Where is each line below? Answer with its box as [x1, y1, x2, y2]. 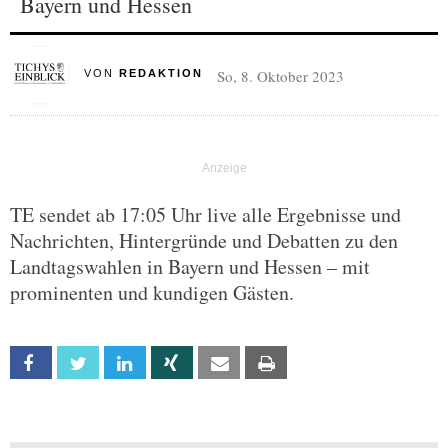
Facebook [50, 355, 109, 372]
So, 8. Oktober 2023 [216, 66, 344, 86]
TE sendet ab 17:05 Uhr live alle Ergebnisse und [10, 201, 401, 228]
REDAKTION [118, 67, 203, 79]
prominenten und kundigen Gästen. [10, 279, 294, 306]
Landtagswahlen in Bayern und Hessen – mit [10, 253, 370, 280]
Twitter [97, 355, 142, 372]
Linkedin [144, 355, 190, 372]
